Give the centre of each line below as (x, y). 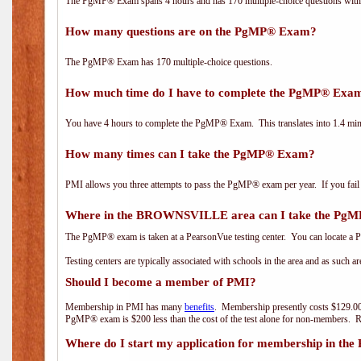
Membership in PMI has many (125, 307)
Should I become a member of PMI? (161, 282)
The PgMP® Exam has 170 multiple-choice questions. (169, 62)
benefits (199, 307)
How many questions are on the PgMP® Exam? (191, 31)
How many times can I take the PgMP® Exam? (190, 154)
